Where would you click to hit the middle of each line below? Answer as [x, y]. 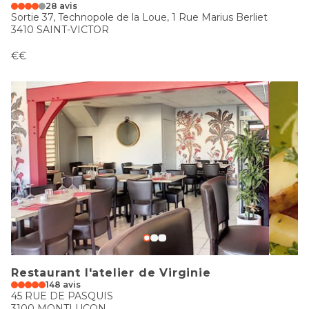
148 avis [63, 285]
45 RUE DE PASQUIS [62, 296]
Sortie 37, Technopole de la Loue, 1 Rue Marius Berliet [139, 17]
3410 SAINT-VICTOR [60, 30]
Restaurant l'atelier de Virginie [111, 273]
